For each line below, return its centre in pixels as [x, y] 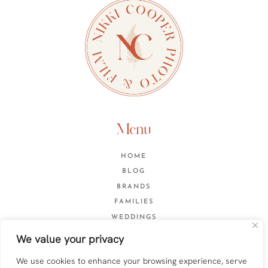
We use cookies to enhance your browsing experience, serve [132, 261]
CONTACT [134, 233]
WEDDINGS [134, 217]
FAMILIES [134, 202]
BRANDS [134, 187]
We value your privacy [70, 239]
